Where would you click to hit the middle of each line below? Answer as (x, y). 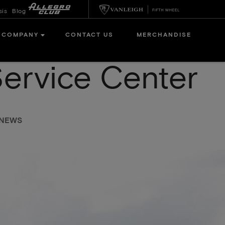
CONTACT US (89, 35)
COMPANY (20, 35)
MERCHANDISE (164, 35)
